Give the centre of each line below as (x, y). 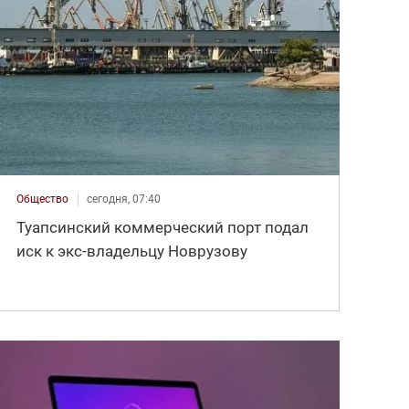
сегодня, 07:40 (124, 199)
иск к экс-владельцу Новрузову (132, 251)
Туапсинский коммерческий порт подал (163, 227)
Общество (43, 199)
